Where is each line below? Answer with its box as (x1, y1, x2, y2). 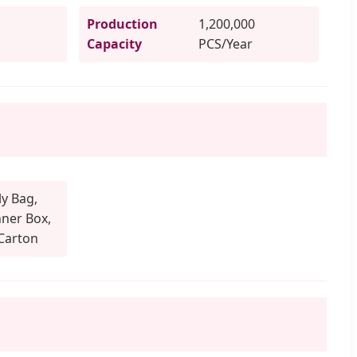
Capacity (87, 34, 143, 53)
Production (87, 14, 159, 33)
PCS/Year (198, 34, 253, 53)
